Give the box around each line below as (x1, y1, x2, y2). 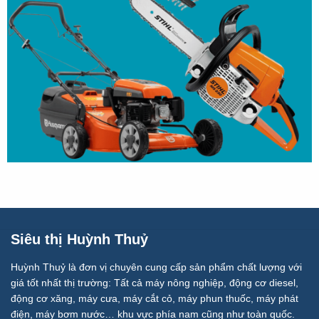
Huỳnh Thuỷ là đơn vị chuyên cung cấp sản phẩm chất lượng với (11, 261, 302, 273)
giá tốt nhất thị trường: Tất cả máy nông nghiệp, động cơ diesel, (11, 276, 298, 288)
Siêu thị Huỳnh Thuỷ (11, 231, 148, 247)
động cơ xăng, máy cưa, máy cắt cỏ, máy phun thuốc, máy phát (11, 292, 298, 304)
